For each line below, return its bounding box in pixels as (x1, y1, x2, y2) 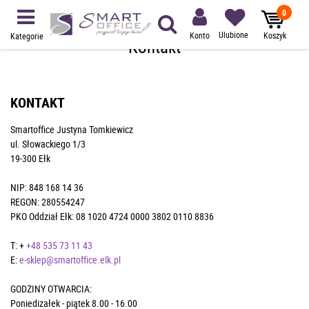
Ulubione (218, 29, 248, 40)
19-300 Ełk (10, 152, 50, 165)
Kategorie (10, 30, 43, 41)
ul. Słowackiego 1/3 (10, 137, 86, 150)
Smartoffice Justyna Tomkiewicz (10, 123, 133, 136)
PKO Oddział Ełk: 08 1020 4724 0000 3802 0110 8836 (10, 210, 214, 223)
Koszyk (263, 30, 286, 41)
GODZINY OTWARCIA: (10, 282, 92, 295)
